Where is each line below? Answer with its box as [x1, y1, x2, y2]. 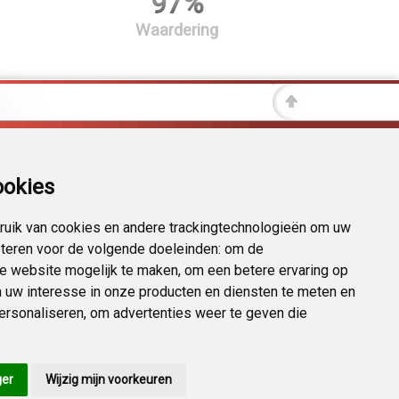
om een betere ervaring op [184, 262, 348, 279]
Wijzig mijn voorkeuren [45, 372, 172, 387]
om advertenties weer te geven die [90, 305, 307, 322]
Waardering [135, 20, 219, 40]
